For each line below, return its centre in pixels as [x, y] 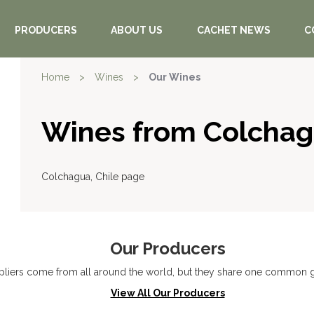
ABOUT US [137, 30]
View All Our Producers [168, 293]
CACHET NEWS [233, 30]
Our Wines [175, 77]
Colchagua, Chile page [93, 177]
